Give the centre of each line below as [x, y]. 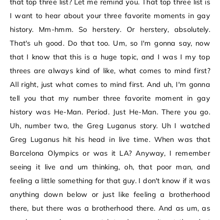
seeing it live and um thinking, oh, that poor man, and [110, 167]
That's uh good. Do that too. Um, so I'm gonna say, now [110, 43]
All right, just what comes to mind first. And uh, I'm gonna [110, 85]
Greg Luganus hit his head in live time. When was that [110, 140]
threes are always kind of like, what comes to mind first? [110, 71]
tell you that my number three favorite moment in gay [110, 98]
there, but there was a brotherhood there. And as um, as [110, 208]
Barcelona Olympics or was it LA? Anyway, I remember [110, 153]
